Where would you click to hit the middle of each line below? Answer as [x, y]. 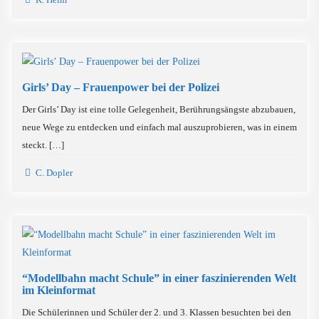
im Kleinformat [59, 290]
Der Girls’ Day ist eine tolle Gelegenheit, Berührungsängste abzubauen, [159, 109]
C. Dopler [53, 173]
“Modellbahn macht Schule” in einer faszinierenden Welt [159, 278]
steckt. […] [43, 145]
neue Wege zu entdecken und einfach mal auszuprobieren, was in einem [159, 127]
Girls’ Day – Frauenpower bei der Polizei [121, 87]
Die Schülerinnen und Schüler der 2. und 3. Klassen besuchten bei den [157, 312]
